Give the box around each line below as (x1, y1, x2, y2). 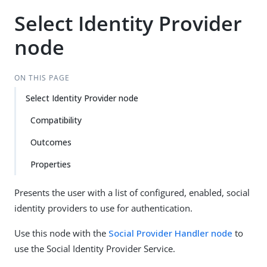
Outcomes (30, 136, 72, 148)
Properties (30, 159, 71, 170)
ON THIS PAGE (14, 73, 70, 83)
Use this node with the (14, 227, 108, 239)
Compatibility (30, 114, 82, 126)
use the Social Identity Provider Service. (14, 243, 175, 254)
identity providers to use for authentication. (14, 202, 193, 214)
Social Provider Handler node (108, 227, 232, 239)
